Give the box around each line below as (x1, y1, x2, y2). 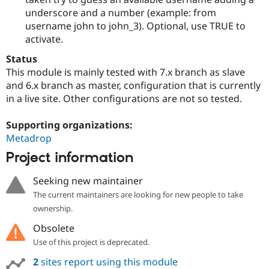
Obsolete (32, 222, 74, 235)
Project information (6, 148, 133, 167)
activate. (25, 32, 63, 46)
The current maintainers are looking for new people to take (32, 189, 243, 201)
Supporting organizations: (6, 118, 135, 132)
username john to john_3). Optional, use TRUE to (25, 19, 246, 32)
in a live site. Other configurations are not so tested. (6, 92, 242, 106)
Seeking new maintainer (32, 174, 143, 188)
